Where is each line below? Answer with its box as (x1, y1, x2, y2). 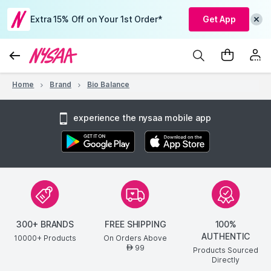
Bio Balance (87, 80, 130, 89)
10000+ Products (14, 233, 77, 243)
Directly (212, 255, 240, 265)
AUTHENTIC (201, 231, 250, 242)
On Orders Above (103, 233, 168, 243)
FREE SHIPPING (105, 219, 166, 230)
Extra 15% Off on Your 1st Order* (30, 14, 162, 24)
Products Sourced (193, 246, 259, 255)
